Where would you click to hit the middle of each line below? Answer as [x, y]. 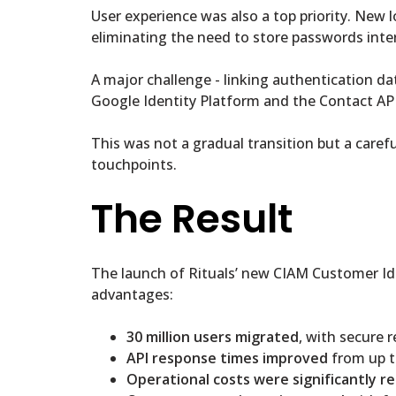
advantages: [132, 295]
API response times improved [227, 358]
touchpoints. [134, 165]
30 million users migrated [213, 337]
